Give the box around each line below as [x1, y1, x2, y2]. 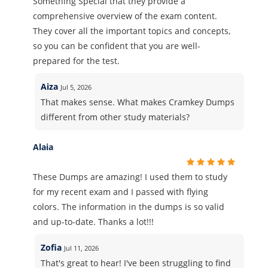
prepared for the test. [33, 55, 120, 66]
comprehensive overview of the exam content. [33, 10, 217, 22]
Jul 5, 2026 [60, 83, 92, 92]
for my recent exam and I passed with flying [33, 186, 208, 197]
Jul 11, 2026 [64, 243, 99, 252]
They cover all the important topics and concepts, [33, 25, 230, 36]
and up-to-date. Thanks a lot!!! [33, 216, 154, 227]
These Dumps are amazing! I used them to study [33, 171, 227, 182]
